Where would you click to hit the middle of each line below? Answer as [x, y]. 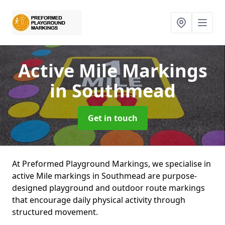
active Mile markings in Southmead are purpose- [104, 176]
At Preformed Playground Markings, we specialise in [111, 164]
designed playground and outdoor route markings [108, 188]
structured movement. [55, 212]
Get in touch [113, 118]
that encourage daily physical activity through [99, 200]
